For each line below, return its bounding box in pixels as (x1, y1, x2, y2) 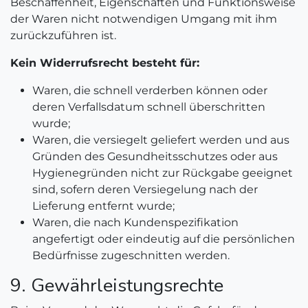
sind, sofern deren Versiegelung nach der (32, 183, 258, 196)
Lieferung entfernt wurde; (32, 199, 175, 212)
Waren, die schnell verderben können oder (32, 84, 267, 97)
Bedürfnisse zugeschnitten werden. (32, 249, 230, 262)
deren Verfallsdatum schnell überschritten (32, 100, 265, 113)
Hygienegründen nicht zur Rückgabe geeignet (32, 166, 293, 179)
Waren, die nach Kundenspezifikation (32, 216, 239, 229)
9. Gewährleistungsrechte (10, 273, 223, 298)
